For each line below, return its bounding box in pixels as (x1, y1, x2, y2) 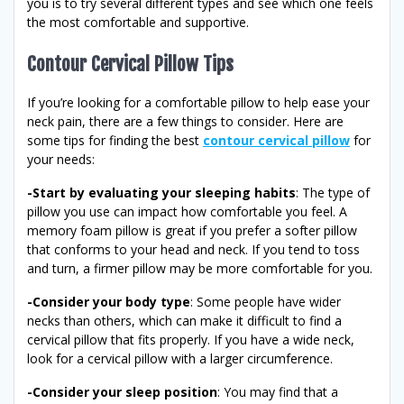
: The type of (296, 183, 370, 201)
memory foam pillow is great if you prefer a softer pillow (27, 221, 357, 239)
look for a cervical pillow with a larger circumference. (27, 349, 333, 367)
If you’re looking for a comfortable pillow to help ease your (27, 93, 370, 111)
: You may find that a (217, 382, 338, 400)
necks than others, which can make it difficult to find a (27, 311, 342, 329)
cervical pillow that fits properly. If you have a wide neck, (27, 330, 354, 348)
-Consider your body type (27, 292, 190, 310)
